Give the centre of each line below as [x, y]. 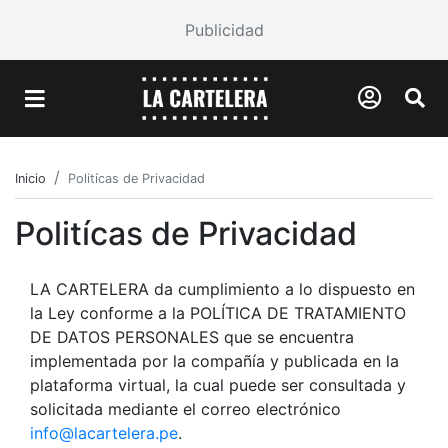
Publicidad [224, 30]
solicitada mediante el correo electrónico [185, 408]
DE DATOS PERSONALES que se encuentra [192, 336]
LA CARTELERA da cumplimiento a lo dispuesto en [222, 288]
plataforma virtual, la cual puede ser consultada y [218, 384]
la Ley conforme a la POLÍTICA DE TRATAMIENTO [218, 312]
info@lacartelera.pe [104, 432]
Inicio [30, 178]
